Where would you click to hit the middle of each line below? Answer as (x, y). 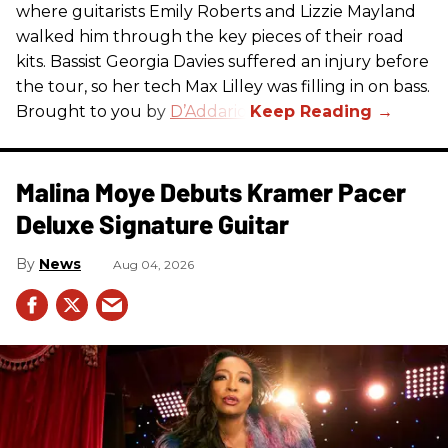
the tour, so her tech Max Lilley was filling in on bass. (223, 86)
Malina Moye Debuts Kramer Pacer (211, 191)
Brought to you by (93, 111)
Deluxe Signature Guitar (152, 223)
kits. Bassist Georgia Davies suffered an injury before (222, 61)
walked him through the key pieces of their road (210, 36)
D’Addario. (210, 111)
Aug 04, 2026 (153, 264)
